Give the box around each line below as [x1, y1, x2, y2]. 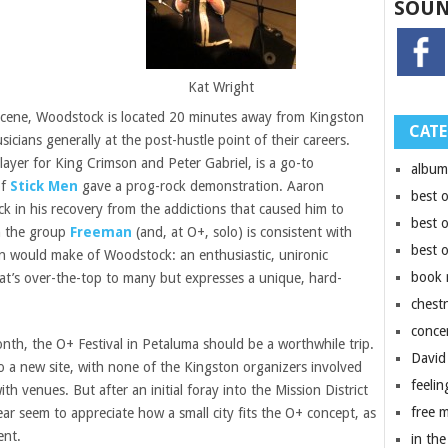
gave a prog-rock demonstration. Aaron [78, 178, 324, 195]
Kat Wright [187, 79, 254, 96]
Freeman [70, 224, 132, 241]
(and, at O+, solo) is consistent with [132, 224, 352, 241]
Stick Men [10, 178, 78, 195]
